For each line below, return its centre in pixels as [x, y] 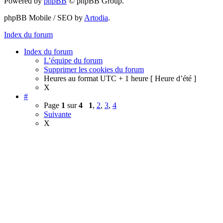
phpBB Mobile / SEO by [44, 18]
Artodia [96, 18]
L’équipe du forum [73, 61]
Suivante [57, 114]
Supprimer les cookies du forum [94, 70]
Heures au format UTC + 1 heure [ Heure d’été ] [120, 79]
